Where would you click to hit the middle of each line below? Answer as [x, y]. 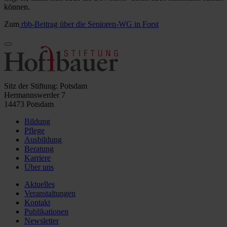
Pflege [34, 131]
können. [17, 7]
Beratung [39, 149]
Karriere [37, 158]
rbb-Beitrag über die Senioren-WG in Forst [89, 24]
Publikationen [46, 212]
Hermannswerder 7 [35, 95]
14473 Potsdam [29, 104]
